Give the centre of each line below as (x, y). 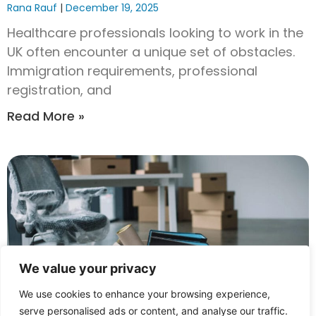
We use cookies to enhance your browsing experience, (145, 294)
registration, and (59, 90)
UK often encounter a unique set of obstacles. (151, 52)
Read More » (46, 116)
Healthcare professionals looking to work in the (155, 33)
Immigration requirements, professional (132, 71)
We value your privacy (88, 268)
